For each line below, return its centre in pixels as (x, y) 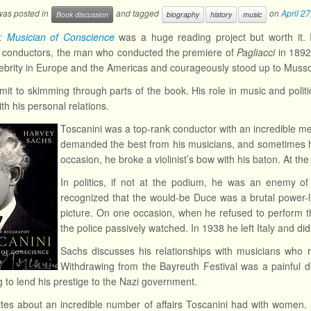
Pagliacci (256, 52)
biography (183, 14)
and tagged (137, 13)
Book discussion (82, 14)
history (221, 14)
